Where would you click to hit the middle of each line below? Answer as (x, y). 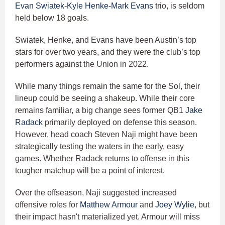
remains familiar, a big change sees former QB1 (100, 110)
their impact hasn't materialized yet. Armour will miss (107, 217)
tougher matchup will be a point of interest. (90, 171)
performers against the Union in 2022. (83, 64)
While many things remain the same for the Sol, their (107, 86)
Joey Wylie (175, 205)
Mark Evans (132, 6)
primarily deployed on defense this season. (120, 123)
